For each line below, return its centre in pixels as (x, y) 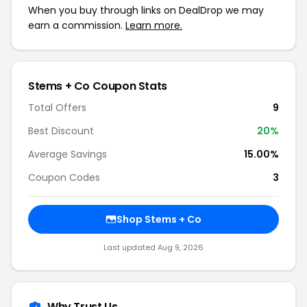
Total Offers (57, 108)
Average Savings (67, 154)
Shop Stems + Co (159, 219)
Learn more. (154, 25)
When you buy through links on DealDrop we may (146, 10)
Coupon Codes (64, 177)
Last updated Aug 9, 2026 (153, 247)
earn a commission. (77, 25)
